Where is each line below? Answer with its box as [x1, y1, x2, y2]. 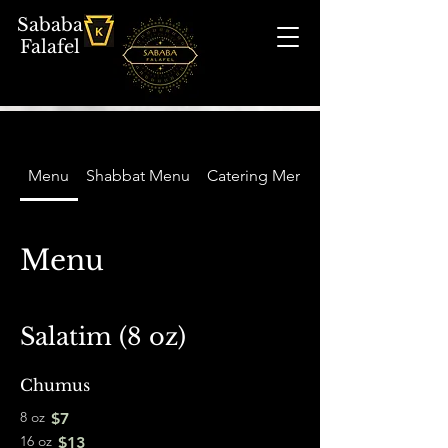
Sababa [17, 14, 83, 36]
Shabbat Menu [86, 166, 191, 185]
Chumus [20, 375, 90, 395]
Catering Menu [206, 166, 313, 185]
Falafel [20, 36, 80, 58]
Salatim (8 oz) [20, 322, 186, 351]
